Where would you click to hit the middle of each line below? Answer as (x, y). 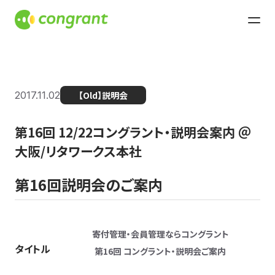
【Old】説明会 (103, 95)
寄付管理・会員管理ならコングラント (160, 234)
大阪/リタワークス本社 (78, 151)
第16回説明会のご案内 (89, 184)
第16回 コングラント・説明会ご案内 (160, 251)
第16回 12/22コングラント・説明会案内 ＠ (133, 132)
